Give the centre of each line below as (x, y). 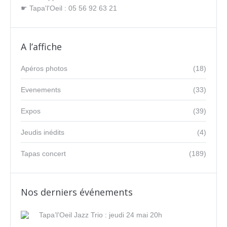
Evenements (41, 90)
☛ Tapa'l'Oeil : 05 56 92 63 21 (69, 8)
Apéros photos (44, 68)
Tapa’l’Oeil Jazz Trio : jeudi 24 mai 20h (101, 215)
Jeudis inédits (43, 132)
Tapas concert (43, 154)
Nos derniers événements (77, 192)
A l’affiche (41, 47)
